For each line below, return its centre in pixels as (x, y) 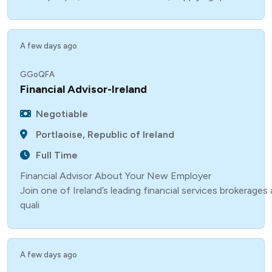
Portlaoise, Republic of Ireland (105, 134)
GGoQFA (37, 74)
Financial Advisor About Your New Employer (116, 176)
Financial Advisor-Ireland (83, 89)
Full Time (57, 155)
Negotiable (62, 114)
